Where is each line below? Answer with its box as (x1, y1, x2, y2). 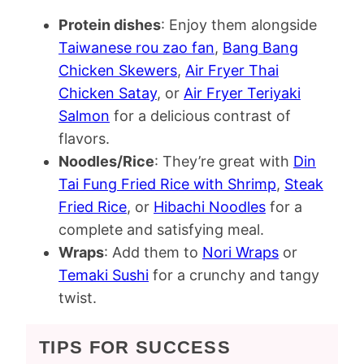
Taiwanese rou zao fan (58, 39, 214, 56)
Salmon (58, 107, 110, 124)
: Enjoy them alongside (161, 16, 317, 33)
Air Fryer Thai (185, 62, 279, 79)
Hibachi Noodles (154, 198, 266, 215)
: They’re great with (154, 153, 293, 170)
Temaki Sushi (58, 266, 149, 284)
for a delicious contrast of (110, 107, 291, 124)
